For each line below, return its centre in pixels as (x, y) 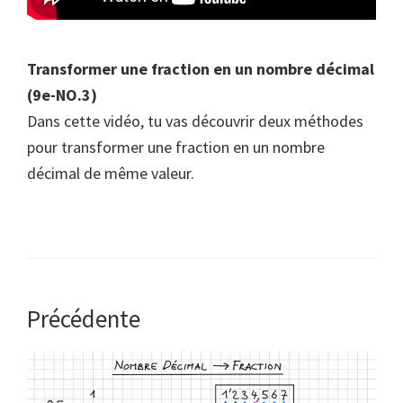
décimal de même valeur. (111, 174)
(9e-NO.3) (62, 95)
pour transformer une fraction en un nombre (176, 148)
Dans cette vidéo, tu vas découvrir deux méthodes (195, 121)
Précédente (84, 318)
